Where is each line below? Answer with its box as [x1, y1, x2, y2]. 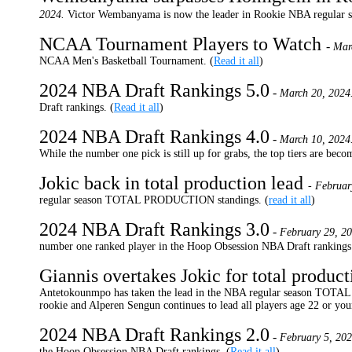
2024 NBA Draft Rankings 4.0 [39, 126, 269, 147]
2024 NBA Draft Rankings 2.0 [39, 324, 269, 345]
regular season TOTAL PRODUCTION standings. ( [39, 194, 269, 206]
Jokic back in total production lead [39, 173, 308, 193]
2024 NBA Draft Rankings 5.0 [39, 80, 269, 101]
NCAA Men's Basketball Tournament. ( [39, 55, 214, 67]
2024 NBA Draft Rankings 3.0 [39, 219, 269, 240]
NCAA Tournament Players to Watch [39, 34, 326, 54]
